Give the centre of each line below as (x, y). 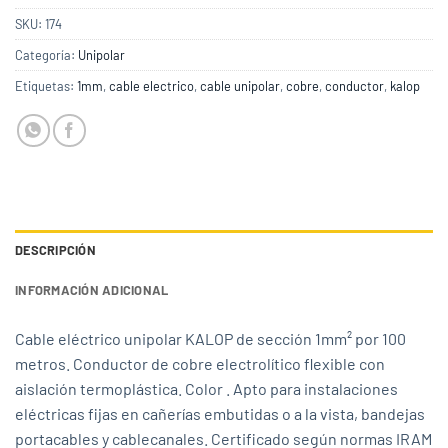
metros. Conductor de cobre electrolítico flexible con (200, 364)
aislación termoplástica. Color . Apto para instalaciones (206, 389)
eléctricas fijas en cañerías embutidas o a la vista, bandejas (220, 414)
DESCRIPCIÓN (55, 250)
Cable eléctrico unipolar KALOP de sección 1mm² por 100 (210, 339)
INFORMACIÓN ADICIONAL (92, 290)
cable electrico (151, 86)
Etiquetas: (46, 86)
